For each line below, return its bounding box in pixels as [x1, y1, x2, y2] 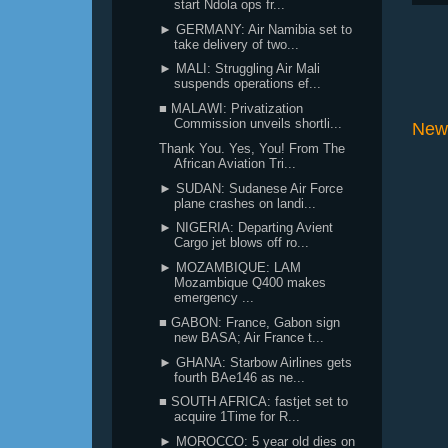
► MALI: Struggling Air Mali [159, 61, 321, 77]
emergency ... [174, 290, 255, 305]
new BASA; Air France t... [174, 329, 325, 345]
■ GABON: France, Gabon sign [159, 314, 341, 330]
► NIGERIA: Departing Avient [159, 220, 334, 236]
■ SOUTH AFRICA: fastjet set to [159, 394, 349, 410]
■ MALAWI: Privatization [159, 101, 304, 116]
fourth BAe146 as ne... [174, 369, 306, 385]
